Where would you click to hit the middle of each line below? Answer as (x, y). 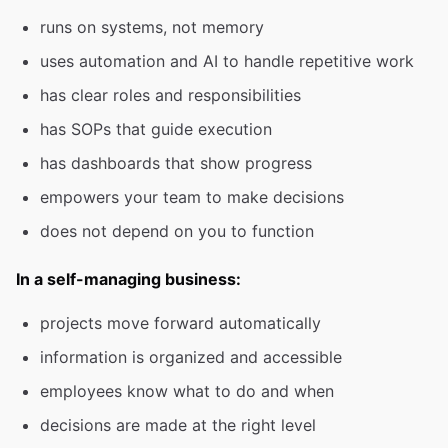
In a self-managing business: (128, 279)
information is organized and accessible (191, 357)
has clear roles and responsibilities (170, 95)
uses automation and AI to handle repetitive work (227, 61)
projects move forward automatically (180, 323)
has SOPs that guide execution (156, 129)
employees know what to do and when (187, 391)
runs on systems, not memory (152, 27)
